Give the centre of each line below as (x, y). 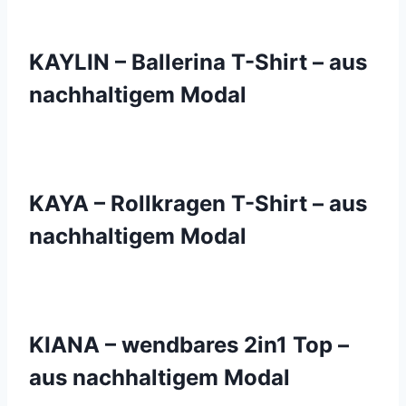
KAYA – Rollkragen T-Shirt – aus (198, 203)
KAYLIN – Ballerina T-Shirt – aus (198, 62)
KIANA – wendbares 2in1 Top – (189, 345)
